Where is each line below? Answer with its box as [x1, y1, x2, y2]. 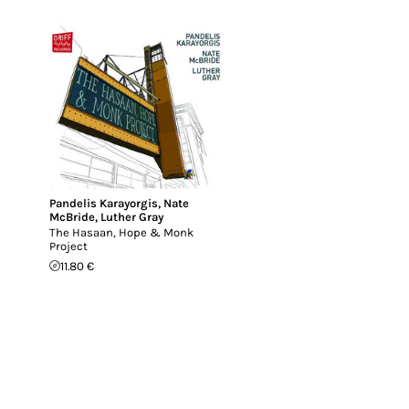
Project [49, 238, 88, 253]
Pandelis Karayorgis [49, 195, 158, 210]
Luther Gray [100, 209, 163, 224]
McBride [49, 209, 95, 224]
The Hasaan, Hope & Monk [49, 225, 194, 239]
